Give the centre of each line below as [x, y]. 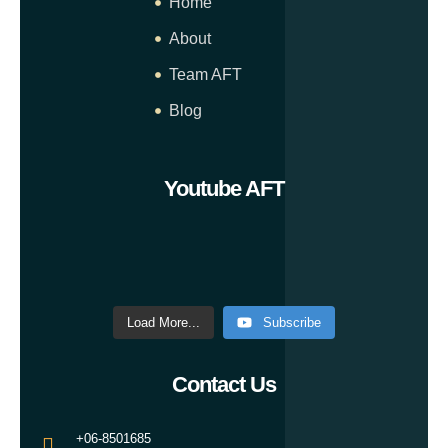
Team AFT [205, 75]
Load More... [163, 323]
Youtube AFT [224, 189]
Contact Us [224, 385]
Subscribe [292, 323]
